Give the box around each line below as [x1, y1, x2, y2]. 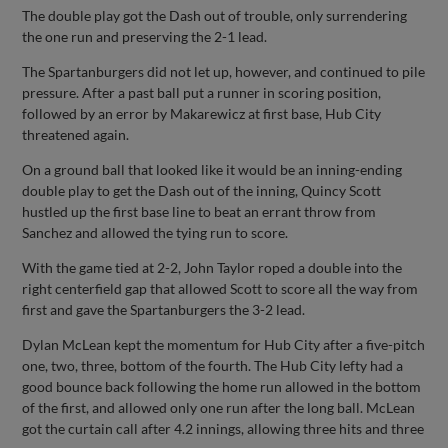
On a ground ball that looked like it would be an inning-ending [22, 160, 403, 178]
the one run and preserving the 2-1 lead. [22, 27, 268, 45]
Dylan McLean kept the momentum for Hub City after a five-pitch [22, 335, 426, 353]
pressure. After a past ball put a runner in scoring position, [22, 83, 382, 101]
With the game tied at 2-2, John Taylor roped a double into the [22, 258, 403, 276]
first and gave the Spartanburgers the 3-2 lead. [22, 300, 306, 318]
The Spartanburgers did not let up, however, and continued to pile [22, 62, 426, 80]
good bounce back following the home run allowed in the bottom [22, 377, 422, 395]
